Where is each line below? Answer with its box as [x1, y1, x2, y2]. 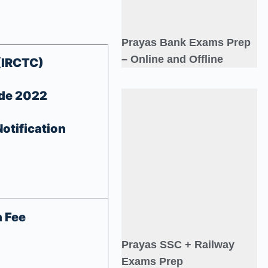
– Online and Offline [121, 53, 223, 66]
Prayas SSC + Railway [121, 239, 234, 251]
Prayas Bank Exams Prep [121, 36, 251, 49]
